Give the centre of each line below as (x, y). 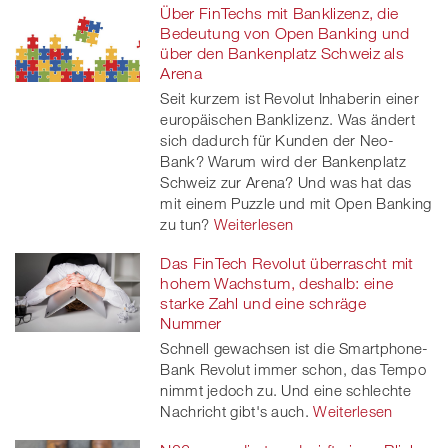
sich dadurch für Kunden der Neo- (277, 139)
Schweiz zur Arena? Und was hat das (286, 181)
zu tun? (185, 223)
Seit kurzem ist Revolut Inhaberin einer (290, 97)
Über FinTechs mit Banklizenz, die (279, 12)
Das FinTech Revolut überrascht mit (287, 262)
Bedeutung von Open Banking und (285, 32)
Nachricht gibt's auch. (234, 410)
